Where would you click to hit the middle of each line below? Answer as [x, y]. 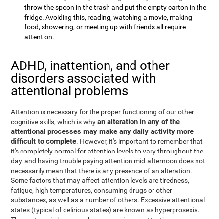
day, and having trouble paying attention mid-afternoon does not [108, 161]
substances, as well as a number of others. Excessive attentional [108, 200]
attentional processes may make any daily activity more [102, 131]
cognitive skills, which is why [54, 122]
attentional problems [70, 91]
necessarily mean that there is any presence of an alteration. [102, 171]
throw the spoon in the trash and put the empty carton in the [116, 7]
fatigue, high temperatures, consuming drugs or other [92, 190]
